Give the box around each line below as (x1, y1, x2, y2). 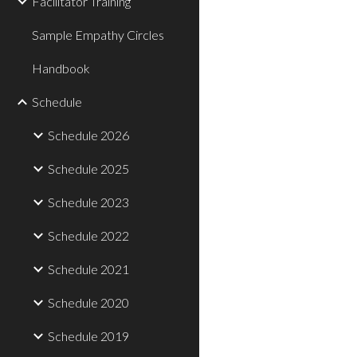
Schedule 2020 (48, 295, 129, 310)
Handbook (32, 61, 90, 76)
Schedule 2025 (48, 161, 129, 176)
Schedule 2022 (48, 228, 129, 243)
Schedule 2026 (48, 127, 129, 143)
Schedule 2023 (48, 194, 129, 210)
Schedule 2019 (48, 328, 129, 343)
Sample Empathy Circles (32, 27, 164, 42)
